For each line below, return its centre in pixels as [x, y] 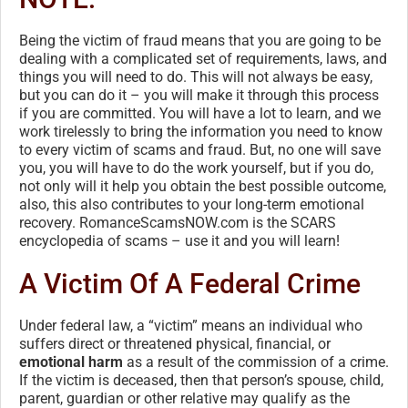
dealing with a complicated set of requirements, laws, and [203, 59]
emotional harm [71, 362]
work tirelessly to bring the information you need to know [201, 132]
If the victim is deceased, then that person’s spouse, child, [201, 381]
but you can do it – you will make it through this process [199, 96]
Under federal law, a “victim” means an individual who [191, 326]
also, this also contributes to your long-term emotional [192, 205]
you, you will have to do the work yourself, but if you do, [196, 168]
